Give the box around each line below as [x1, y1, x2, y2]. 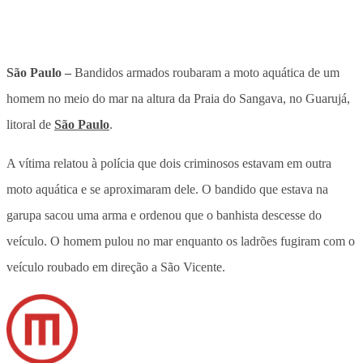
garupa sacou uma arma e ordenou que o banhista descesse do [6, 207, 322, 222]
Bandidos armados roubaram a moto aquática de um [71, 65, 340, 79]
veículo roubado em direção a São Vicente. [6, 259, 225, 274]
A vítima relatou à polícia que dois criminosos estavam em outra [6, 156, 331, 170]
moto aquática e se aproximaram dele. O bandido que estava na [6, 181, 328, 196]
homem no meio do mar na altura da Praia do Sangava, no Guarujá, [6, 91, 350, 105]
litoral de [6, 117, 54, 131]
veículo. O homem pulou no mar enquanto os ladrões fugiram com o [6, 233, 355, 248]
